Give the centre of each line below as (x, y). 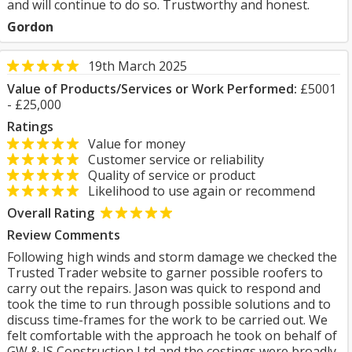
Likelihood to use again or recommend (197, 191)
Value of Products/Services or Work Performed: (152, 89)
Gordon (30, 27)
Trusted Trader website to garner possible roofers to (165, 273)
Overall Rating (51, 213)
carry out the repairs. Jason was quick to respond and (164, 288)
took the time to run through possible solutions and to (169, 304)
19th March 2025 (137, 66)
